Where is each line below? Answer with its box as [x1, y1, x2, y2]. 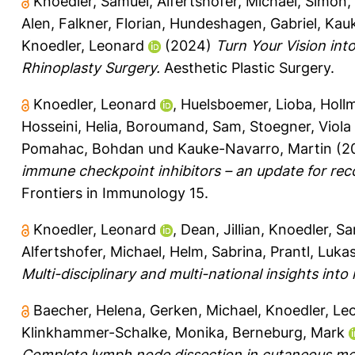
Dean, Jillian [181, 220, 261, 238]
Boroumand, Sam [126, 117, 242, 135]
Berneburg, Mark [232, 323, 345, 341]
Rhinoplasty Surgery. [21, 59, 160, 76]
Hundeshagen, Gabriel [170, 14, 317, 32]
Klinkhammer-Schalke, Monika [21, 323, 224, 341]
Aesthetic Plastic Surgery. [160, 59, 334, 76]
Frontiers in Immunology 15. [21, 184, 208, 201]
